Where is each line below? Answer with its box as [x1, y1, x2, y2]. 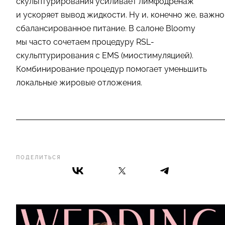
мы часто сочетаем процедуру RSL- [16, 37, 154, 47]
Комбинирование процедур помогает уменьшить [16, 64, 207, 74]
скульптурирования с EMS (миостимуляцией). [16, 51, 193, 61]
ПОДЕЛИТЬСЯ [16, 155, 61, 161]
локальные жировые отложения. [16, 78, 142, 88]
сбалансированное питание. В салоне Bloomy [16, 24, 195, 34]
